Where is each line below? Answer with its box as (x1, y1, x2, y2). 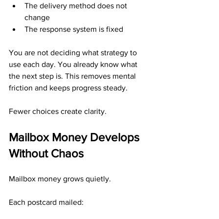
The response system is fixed (24, 25, 123, 33)
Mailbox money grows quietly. (9, 175, 111, 183)
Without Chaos (9, 147, 84, 160)
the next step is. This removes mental (9, 72, 138, 80)
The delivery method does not (24, 1, 129, 10)
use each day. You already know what (9, 60, 139, 68)
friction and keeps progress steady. (9, 84, 128, 92)
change (24, 13, 50, 22)
